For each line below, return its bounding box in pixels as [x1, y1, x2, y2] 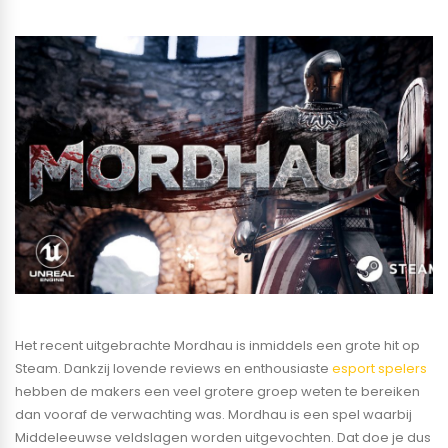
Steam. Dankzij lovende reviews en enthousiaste [15, 358, 332, 378]
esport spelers [332, 358, 427, 378]
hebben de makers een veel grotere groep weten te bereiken [15, 381, 420, 401]
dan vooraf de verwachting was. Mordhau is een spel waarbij [15, 404, 412, 424]
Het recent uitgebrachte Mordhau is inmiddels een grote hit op [15, 335, 420, 355]
